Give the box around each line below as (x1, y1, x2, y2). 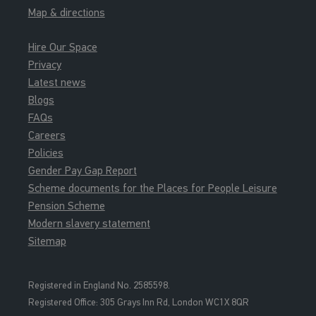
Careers (28, 128, 66, 142)
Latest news (28, 75, 86, 89)
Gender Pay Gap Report (28, 163, 137, 177)
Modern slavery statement (28, 216, 150, 230)
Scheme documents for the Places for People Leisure (28, 181, 277, 195)
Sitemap (28, 233, 66, 248)
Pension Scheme (28, 198, 105, 212)
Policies (28, 145, 63, 159)
